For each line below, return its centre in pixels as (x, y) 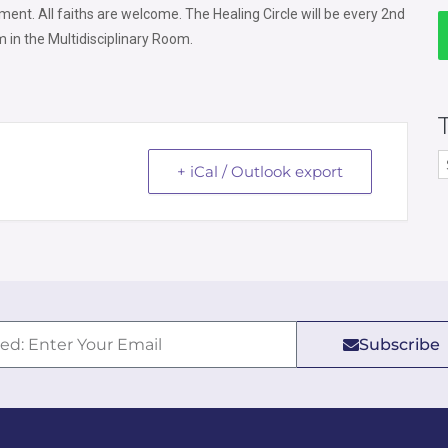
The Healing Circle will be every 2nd (295, 14)
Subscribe (399, 344)
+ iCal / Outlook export (260, 171)
